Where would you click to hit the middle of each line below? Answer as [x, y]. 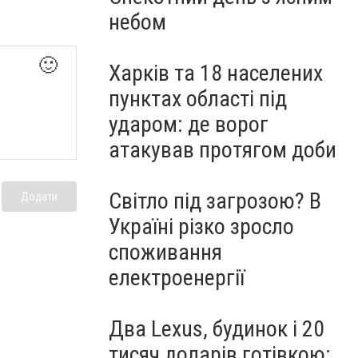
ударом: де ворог [189, 124]
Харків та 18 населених [216, 73]
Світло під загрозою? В [215, 201]
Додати [39, 196]
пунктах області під [198, 99]
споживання [165, 252]
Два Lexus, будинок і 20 [217, 329]
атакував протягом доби [223, 150]
